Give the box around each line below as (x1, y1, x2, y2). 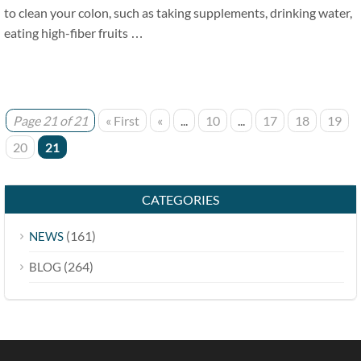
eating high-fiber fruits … (4, 25, 143, 41)
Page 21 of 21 (13, 113, 88, 129)
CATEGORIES (142, 192, 219, 208)
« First (106, 113, 139, 129)
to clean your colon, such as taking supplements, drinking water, (4, 5, 352, 21)
